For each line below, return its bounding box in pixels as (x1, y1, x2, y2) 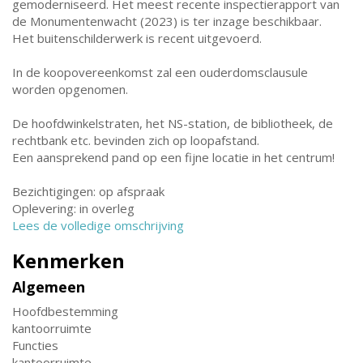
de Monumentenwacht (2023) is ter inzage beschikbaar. (12, 13, 322, 29)
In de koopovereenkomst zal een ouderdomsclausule (12, 64, 308, 80)
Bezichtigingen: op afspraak (12, 183, 164, 199)
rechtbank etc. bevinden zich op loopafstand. (12, 132, 259, 148)
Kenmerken (12, 247, 125, 274)
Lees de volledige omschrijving (12, 217, 184, 233)
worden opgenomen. (12, 81, 128, 97)
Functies (12, 337, 58, 353)
